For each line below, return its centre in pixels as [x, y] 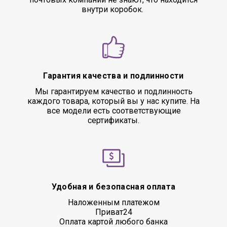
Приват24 [113, 212]
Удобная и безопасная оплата [113, 187]
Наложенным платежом [113, 202]
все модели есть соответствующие [113, 111]
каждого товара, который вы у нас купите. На [113, 101]
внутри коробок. [113, 9]
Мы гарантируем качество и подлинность [113, 91]
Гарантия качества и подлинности [113, 76]
